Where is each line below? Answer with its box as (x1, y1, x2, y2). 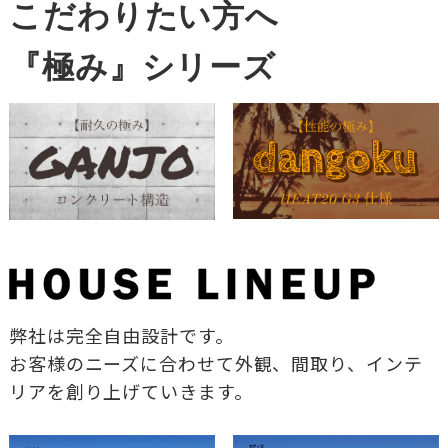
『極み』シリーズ (8, 48, 277, 85)
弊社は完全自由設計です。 (8, 322, 234, 349)
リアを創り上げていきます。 (8, 378, 253, 405)
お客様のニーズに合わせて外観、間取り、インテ (8, 350, 423, 377)
